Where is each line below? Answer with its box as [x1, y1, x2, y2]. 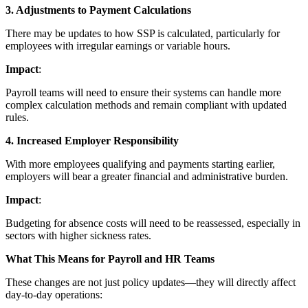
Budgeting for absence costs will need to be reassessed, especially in [5, 217, 300, 229]
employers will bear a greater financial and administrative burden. [5, 170, 288, 182]
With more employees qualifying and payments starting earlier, [5, 157, 275, 170]
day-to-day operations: [5, 288, 102, 300]
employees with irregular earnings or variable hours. [5, 39, 230, 52]
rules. [5, 111, 29, 123]
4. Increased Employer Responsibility [5, 134, 179, 146]
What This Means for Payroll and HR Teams [5, 252, 214, 265]
